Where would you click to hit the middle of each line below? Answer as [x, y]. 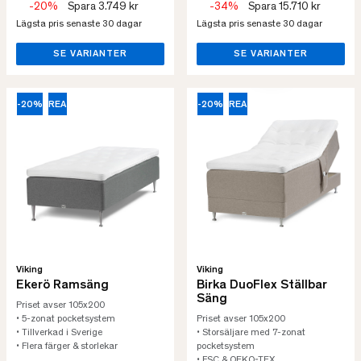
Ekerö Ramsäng [62, 285]
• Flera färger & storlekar [67, 346]
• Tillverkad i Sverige [59, 333]
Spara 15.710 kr [284, 7]
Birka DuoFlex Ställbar [262, 285]
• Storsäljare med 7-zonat [251, 333]
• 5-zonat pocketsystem [66, 319]
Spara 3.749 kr [103, 7]
